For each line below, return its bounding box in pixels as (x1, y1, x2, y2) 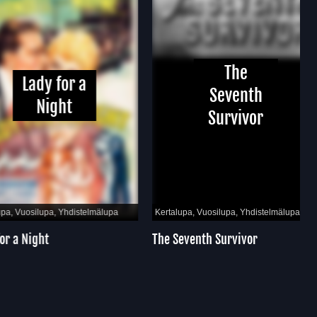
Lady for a (2, 73, 67, 95)
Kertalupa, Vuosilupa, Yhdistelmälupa (135, 207, 281, 218)
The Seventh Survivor (132, 231, 238, 248)
